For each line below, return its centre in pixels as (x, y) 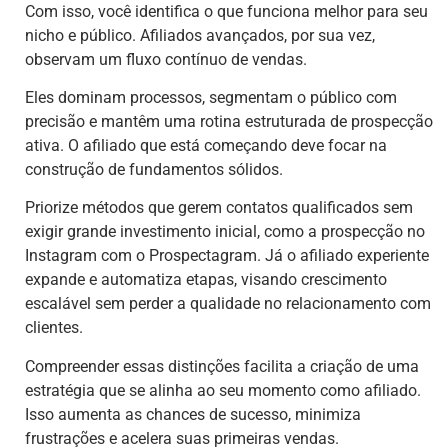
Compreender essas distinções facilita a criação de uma (222, 366)
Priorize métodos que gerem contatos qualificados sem (219, 208)
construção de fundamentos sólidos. (154, 169)
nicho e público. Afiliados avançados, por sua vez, (200, 35)
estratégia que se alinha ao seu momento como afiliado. (223, 390)
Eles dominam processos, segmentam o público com (211, 97)
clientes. (54, 328)
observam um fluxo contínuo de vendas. (166, 59)
